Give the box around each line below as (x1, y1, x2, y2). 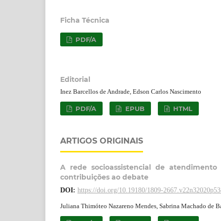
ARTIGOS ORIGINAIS (60, 136, 143, 146)
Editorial (60, 74, 90, 84)
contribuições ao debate (60, 172, 148, 182)
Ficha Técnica (60, 15, 110, 25)
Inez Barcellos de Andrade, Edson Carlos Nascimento (60, 87, 201, 95)
